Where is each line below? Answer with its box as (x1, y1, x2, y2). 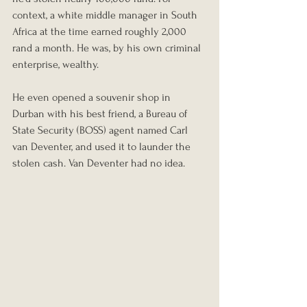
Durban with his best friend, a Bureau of (12, 107, 190, 120)
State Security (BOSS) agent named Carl (12, 123, 191, 136)
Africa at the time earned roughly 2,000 (12, 25, 189, 38)
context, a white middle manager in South (12, 8, 200, 21)
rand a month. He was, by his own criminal (12, 41, 204, 54)
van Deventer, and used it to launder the (12, 140, 193, 153)
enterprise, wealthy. (12, 58, 99, 71)
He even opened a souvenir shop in (12, 90, 173, 103)
